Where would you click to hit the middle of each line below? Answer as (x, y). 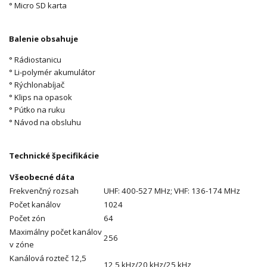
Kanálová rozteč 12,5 (48, 258)
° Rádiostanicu (35, 60)
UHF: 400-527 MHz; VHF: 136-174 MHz (172, 191)
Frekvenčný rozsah (45, 191)
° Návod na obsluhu (45, 122)
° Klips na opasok (41, 97)
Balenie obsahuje (44, 39)
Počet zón (27, 218)
